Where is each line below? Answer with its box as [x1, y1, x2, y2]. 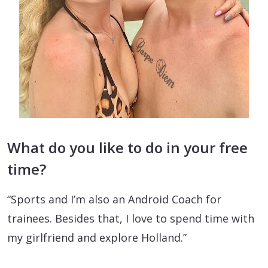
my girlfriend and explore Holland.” [7, 230, 187, 245]
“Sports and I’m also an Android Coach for [7, 191, 221, 206]
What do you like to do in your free [7, 137, 248, 157]
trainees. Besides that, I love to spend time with [7, 211, 254, 226]
